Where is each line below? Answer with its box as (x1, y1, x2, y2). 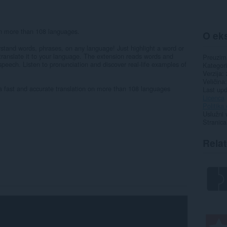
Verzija (202, 68, 222, 78)
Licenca (202, 92, 224, 102)
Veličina (202, 76, 225, 86)
